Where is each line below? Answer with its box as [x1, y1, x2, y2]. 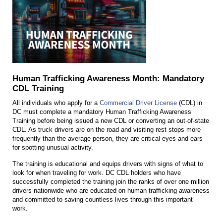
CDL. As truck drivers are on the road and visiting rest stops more [12, 126, 201, 134]
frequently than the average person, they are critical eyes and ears [12, 135, 203, 143]
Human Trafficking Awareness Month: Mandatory [12, 74, 204, 84]
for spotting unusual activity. [12, 144, 95, 152]
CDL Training [12, 84, 64, 94]
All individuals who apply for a [12, 99, 100, 107]
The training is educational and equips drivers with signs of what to [12, 160, 203, 168]
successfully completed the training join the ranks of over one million [12, 178, 209, 186]
